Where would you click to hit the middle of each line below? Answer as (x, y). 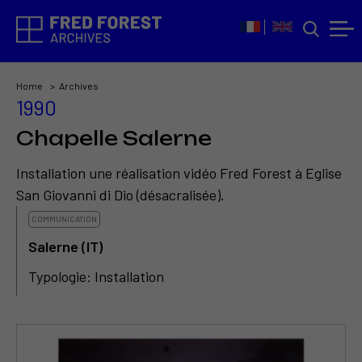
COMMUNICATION (64, 219)
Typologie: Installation (96, 277)
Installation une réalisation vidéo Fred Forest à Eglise (179, 173)
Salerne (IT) (65, 247)
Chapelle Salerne (114, 138)
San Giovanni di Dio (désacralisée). (120, 195)
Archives (79, 86)
